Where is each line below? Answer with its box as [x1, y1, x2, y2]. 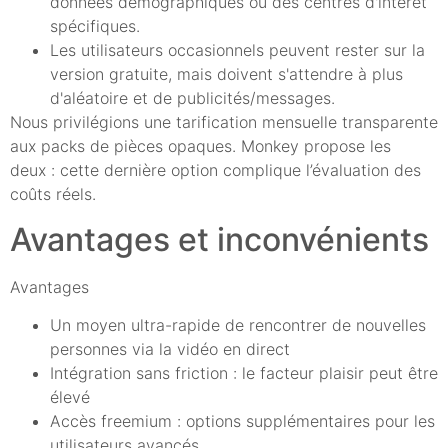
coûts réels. [10, 184, 96, 205]
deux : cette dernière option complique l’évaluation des [10, 160, 421, 181]
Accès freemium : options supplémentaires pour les [50, 411, 435, 432]
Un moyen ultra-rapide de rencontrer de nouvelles [50, 315, 426, 336]
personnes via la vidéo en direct [50, 339, 290, 360]
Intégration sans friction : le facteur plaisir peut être [50, 363, 438, 384]
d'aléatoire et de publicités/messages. [50, 88, 335, 109]
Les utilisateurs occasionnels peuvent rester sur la [50, 40, 425, 61]
